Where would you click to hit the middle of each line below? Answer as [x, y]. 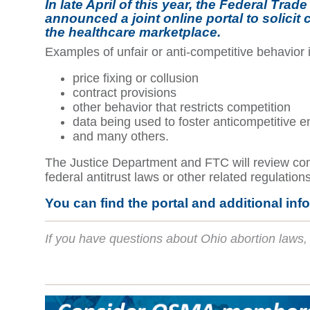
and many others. [121, 136]
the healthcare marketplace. [133, 32]
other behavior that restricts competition [182, 107]
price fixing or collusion [136, 78]
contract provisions [125, 93]
